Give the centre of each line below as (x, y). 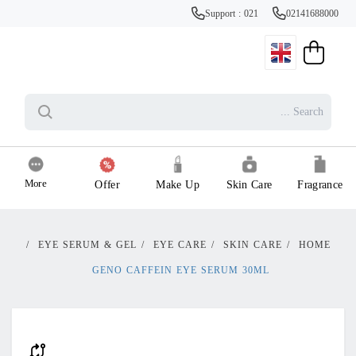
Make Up (178, 186)
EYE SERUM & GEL (87, 246)
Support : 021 (233, 14)
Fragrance (320, 186)
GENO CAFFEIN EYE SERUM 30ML (180, 271)
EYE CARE (180, 246)
